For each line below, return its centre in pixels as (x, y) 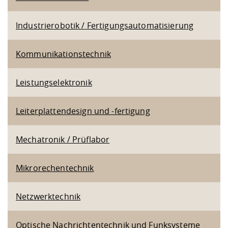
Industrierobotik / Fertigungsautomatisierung (105, 25)
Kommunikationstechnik (63, 54)
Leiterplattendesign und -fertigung (83, 111)
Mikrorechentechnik (55, 168)
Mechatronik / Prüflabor (63, 139)
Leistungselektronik (54, 82)
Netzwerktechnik (48, 196)
